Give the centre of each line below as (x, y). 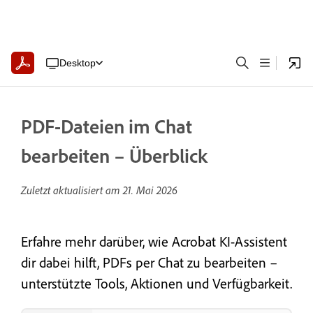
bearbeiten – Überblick (114, 155)
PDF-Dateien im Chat (107, 126)
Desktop (77, 63)
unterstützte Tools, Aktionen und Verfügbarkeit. (156, 283)
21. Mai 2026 (150, 190)
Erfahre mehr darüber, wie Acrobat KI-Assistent (154, 241)
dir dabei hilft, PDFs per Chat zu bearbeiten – (149, 262)
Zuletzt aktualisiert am (72, 190)
